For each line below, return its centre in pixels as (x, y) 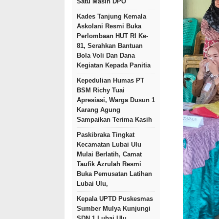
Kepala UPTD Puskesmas (115, 199)
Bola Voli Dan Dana (106, 55)
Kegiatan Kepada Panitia (114, 65)
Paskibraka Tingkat (106, 135)
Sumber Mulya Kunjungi (114, 208)
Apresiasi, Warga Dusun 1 (116, 100)
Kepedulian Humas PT (110, 80)
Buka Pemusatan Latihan (114, 174)
